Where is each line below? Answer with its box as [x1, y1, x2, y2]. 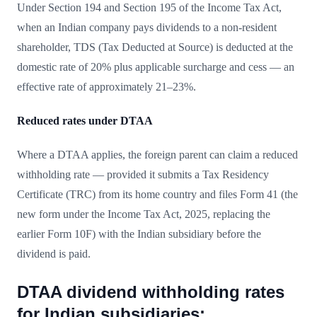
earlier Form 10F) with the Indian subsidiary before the [17, 227, 261, 240]
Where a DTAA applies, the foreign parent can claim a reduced [17, 148, 298, 161]
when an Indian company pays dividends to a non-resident [17, 21, 277, 33]
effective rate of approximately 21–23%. [17, 80, 196, 93]
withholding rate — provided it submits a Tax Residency [17, 168, 269, 180]
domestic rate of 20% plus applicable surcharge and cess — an [17, 60, 294, 73]
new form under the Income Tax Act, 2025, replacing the [17, 207, 270, 220]
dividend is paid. [17, 247, 91, 260]
